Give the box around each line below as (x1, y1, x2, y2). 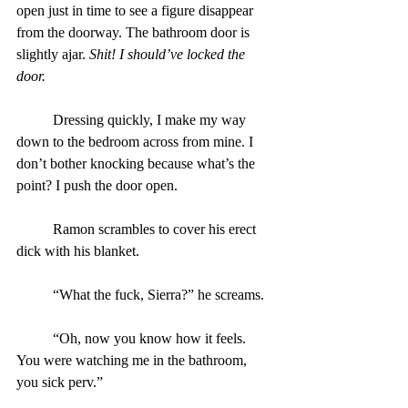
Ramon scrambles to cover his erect (16, 220, 53, 237)
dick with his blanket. (16, 242, 139, 259)
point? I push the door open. (16, 177, 178, 193)
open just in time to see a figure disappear (16, 2, 257, 18)
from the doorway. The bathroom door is (16, 24, 253, 40)
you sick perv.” (16, 373, 103, 390)
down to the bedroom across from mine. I (16, 133, 257, 149)
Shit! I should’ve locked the (89, 46, 249, 62)
